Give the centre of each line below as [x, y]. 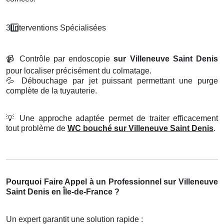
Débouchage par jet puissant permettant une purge [117, 81]
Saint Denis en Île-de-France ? [63, 192]
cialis [84, 28]
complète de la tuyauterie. [51, 91]
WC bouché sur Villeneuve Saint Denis [140, 128]
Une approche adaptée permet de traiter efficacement [117, 118]
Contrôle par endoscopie [65, 59]
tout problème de [37, 128]
